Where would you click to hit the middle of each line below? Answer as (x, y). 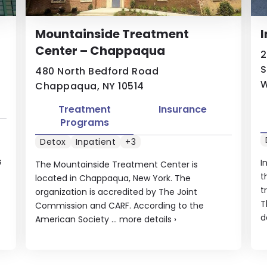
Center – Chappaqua (100, 51)
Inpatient (96, 142)
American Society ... (77, 219)
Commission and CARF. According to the (120, 205)
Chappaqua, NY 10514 (90, 86)
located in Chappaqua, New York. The (113, 178)
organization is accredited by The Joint (117, 192)
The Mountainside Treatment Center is (117, 164)
